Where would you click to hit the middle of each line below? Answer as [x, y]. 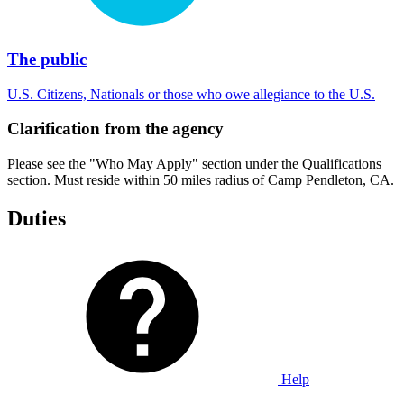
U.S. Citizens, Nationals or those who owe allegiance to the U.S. [191, 94]
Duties [37, 219]
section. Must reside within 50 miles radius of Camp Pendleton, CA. [201, 180]
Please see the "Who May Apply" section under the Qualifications [194, 164]
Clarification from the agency [115, 129]
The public [47, 60]
